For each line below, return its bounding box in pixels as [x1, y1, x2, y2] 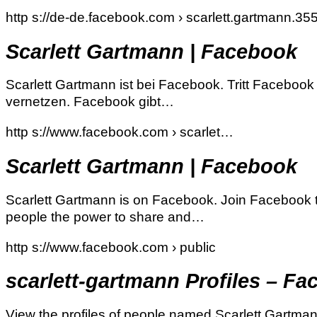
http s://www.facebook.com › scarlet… [6, 125, 234, 140]
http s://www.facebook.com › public [6, 239, 216, 255]
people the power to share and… [6, 209, 204, 224]
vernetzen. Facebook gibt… [6, 94, 174, 110]
